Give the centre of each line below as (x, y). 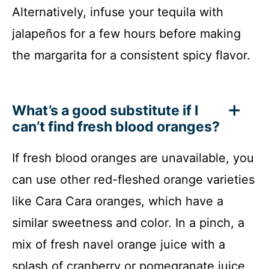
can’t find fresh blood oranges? (116, 127)
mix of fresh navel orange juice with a (119, 245)
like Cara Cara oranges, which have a (118, 201)
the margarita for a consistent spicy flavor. (131, 56)
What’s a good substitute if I (105, 111)
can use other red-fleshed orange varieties (133, 180)
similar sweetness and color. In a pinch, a (128, 223)
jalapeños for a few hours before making (126, 34)
